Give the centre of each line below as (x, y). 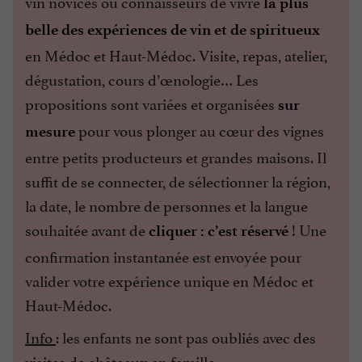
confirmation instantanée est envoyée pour (163, 255)
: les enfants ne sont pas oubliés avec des (186, 336)
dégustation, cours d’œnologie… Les (142, 78)
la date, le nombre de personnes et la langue (166, 204)
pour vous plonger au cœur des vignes (200, 129)
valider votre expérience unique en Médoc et (169, 279)
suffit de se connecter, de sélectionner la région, (178, 180)
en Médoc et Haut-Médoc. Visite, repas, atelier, (176, 54)
